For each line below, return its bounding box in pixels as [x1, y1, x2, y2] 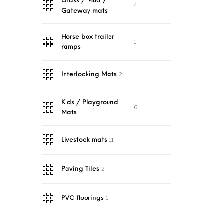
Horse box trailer [61, 33, 114, 40]
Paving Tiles [61, 166, 99, 173]
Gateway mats [61, 7, 108, 14]
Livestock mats [61, 136, 107, 143]
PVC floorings [61, 195, 104, 201]
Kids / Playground [61, 99, 118, 106]
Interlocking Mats [61, 71, 117, 78]
